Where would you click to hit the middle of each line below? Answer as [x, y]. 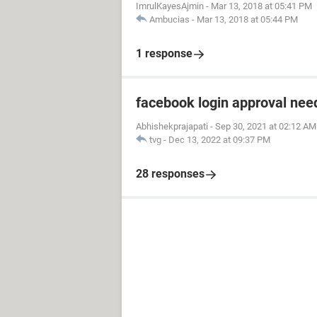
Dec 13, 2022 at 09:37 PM [219, 140]
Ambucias [169, 20]
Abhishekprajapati [172, 127]
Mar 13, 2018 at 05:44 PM [247, 20]
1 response [164, 54]
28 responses [170, 174]
